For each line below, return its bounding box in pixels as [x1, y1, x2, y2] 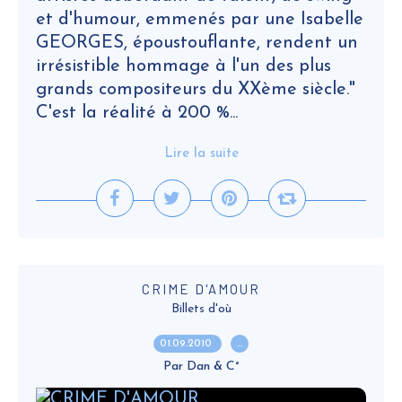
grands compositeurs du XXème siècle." [36, 81, 355, 99]
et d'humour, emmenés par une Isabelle [36, 11, 363, 29]
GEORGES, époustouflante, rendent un [36, 34, 358, 52]
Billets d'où [170, 302, 232, 316]
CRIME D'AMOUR [142, 281, 260, 297]
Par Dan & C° [162, 360, 240, 373]
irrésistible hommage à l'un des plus [36, 57, 331, 75]
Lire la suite [163, 147, 239, 161]
